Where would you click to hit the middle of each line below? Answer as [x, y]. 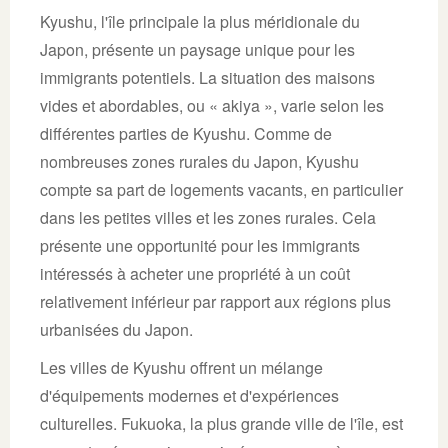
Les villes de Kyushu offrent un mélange [181, 367]
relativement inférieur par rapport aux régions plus [215, 301]
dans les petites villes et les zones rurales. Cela [208, 217]
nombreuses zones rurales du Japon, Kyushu [199, 161]
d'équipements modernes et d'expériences [189, 395]
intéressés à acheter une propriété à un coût [195, 273]
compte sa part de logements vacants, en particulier [221, 189]
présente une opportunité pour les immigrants [200, 245]
